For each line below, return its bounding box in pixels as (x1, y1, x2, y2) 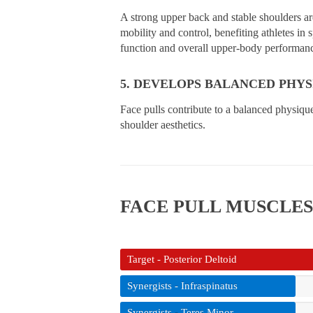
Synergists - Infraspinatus (127, 280, 238, 291)
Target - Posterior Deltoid (127, 254, 237, 265)
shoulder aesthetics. (120, 119, 205, 131)
